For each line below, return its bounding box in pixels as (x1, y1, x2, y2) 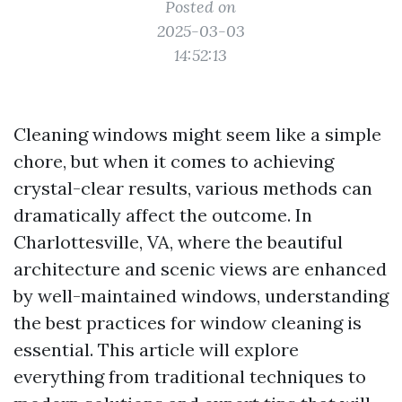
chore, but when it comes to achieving (13, 150, 334, 172)
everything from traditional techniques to (13, 365, 366, 388)
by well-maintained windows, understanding (13, 284, 389, 307)
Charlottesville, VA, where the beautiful (13, 231, 343, 253)
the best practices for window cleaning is (13, 311, 362, 334)
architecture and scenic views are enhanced (13, 258, 387, 280)
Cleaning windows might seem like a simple (13, 123, 381, 145)
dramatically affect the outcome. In (13, 204, 312, 226)
